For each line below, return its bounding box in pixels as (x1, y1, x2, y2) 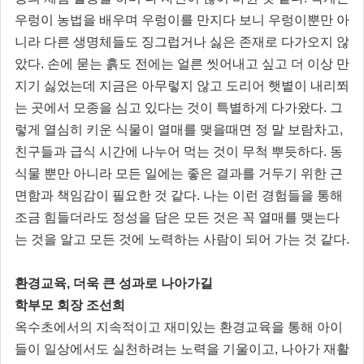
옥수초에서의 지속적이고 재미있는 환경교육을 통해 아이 (15, 319, 343, 334)
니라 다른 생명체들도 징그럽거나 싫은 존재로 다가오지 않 (15, 34, 349, 49)
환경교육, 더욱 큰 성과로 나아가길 (15, 275, 213, 290)
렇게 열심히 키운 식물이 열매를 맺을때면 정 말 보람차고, (15, 122, 343, 136)
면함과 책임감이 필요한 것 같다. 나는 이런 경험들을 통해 (15, 188, 343, 202)
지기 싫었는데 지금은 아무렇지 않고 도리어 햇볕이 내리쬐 (15, 78, 349, 93)
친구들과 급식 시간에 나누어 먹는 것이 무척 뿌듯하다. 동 (15, 144, 343, 158)
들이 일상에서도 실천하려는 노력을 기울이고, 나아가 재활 (15, 341, 349, 356)
